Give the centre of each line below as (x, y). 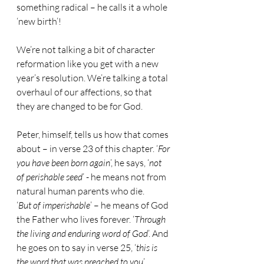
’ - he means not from (125, 177)
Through (151, 219)
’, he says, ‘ (130, 163)
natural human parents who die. (80, 191)
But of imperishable (54, 205)
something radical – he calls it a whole (93, 7)
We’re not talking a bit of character (87, 49)
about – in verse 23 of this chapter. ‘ (87, 148)
